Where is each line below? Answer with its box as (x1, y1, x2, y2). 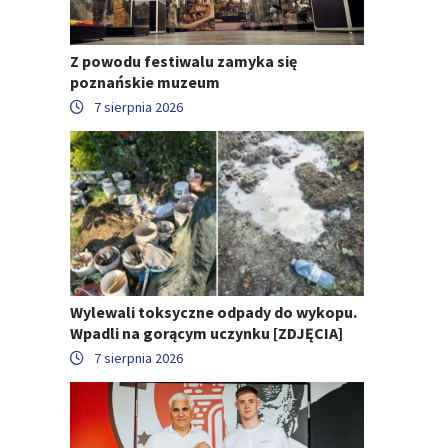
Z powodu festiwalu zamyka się (70, 50, 297, 71)
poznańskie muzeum (70, 71, 220, 92)
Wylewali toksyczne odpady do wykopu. (70, 302, 357, 323)
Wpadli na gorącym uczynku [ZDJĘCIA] (70, 323, 343, 344)
